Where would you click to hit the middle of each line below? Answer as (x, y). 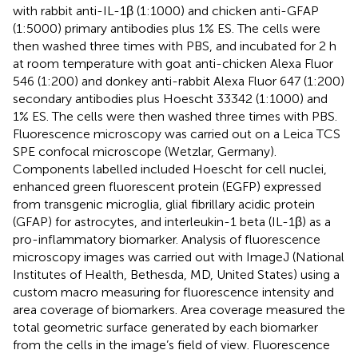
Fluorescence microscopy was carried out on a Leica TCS (177, 134)
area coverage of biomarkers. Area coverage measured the (179, 310)
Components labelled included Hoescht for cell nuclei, (170, 169)
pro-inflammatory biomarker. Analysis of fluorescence (167, 240)
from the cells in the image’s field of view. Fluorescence (171, 345)
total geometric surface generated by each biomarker (165, 328)
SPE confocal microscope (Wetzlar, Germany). (145, 152)
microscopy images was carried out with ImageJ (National (179, 257)
